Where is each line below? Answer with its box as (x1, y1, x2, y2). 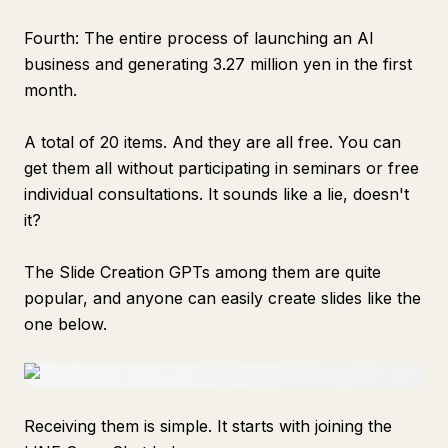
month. (24, 80, 77, 100)
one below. (24, 314, 107, 334)
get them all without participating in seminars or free (24, 158, 419, 178)
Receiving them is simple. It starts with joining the (24, 416, 392, 436)
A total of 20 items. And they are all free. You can (24, 132, 401, 152)
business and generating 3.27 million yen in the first (24, 54, 412, 74)
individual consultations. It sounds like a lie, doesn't (24, 184, 409, 204)
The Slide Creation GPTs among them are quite (24, 262, 381, 282)
